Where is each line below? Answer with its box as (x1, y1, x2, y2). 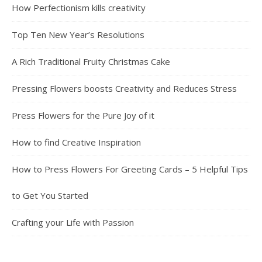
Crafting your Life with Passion (12, 216, 134, 228)
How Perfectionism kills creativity (12, 2, 146, 13)
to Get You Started (12, 189, 88, 201)
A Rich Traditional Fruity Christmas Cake (12, 56, 170, 67)
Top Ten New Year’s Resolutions (12, 29, 144, 40)
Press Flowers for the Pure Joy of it (12, 109, 154, 121)
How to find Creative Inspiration (12, 136, 141, 148)
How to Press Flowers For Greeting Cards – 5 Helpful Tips (12, 163, 248, 175)
